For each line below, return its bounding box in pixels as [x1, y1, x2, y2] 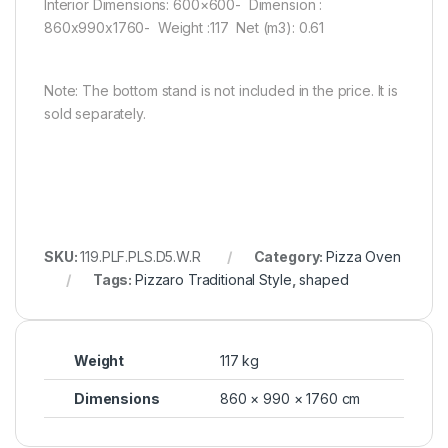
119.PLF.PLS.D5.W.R [80, 247, 201, 265]
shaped [299, 270, 349, 288]
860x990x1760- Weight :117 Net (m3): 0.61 [44, 18, 328, 36]
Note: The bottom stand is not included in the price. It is [44, 81, 398, 99]
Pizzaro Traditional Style [135, 270, 292, 288]
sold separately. [44, 104, 146, 122]
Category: [253, 247, 327, 265]
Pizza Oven [326, 247, 401, 265]
